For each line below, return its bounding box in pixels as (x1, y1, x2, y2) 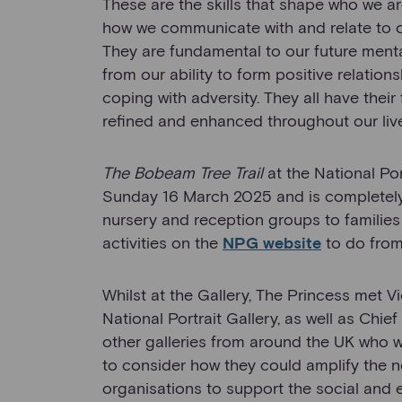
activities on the (102, 232, 223, 253)
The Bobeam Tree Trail (102, 162, 267, 183)
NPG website (223, 232, 321, 253)
